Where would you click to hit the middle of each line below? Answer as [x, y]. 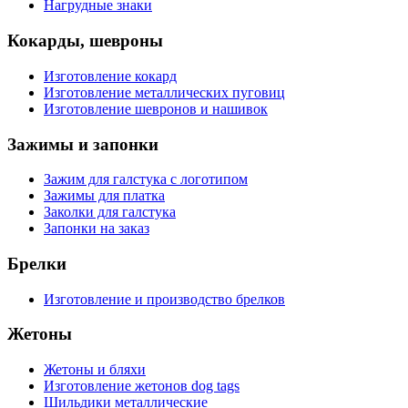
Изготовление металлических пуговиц [164, 92]
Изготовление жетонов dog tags [142, 386]
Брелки [37, 264]
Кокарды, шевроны [85, 41]
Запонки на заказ [97, 229]
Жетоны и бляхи [95, 370]
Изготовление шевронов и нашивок [156, 108]
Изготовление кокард [110, 76]
